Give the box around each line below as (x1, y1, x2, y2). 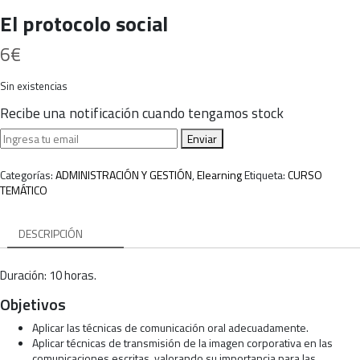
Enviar (186, 130, 217, 148)
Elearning (197, 166, 242, 183)
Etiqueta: (244, 166, 288, 183)
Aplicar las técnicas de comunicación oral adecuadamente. (32, 318, 309, 336)
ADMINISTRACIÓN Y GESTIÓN (55, 166, 192, 183)
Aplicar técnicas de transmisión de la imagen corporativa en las (32, 333, 333, 351)
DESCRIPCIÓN (18, 224, 83, 242)
